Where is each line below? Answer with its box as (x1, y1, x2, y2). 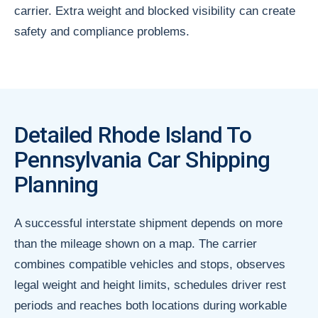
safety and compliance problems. (14, 24, 190, 38)
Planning (14, 170, 99, 198)
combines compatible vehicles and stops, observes (14, 257, 285, 271)
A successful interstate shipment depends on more (14, 216, 283, 230)
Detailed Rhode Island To (14, 121, 251, 148)
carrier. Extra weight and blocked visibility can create (14, 4, 295, 18)
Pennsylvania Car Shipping (14, 146, 270, 173)
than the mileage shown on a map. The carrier (14, 236, 257, 251)
